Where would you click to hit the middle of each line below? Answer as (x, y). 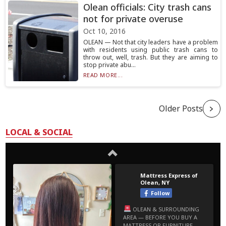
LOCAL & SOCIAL (39, 132)
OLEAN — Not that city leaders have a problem (150, 42)
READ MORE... (103, 75)
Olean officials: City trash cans (147, 7)
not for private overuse (133, 19)
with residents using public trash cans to (150, 50)
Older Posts (181, 108)
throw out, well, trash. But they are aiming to (150, 57)
